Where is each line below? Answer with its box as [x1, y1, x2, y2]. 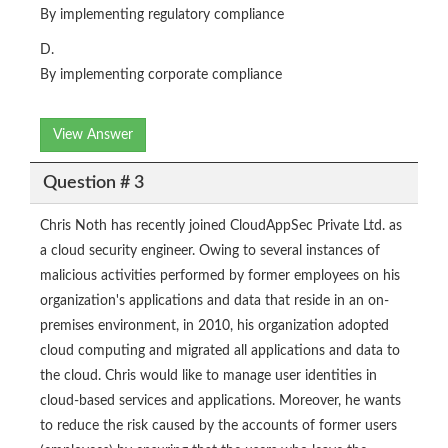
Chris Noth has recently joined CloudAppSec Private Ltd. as [40, 219, 402, 234]
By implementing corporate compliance [40, 68, 282, 83]
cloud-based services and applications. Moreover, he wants [40, 394, 401, 409]
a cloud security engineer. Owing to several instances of [40, 244, 380, 259]
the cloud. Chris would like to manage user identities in [40, 369, 377, 384]
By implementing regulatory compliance [40, 8, 284, 23]
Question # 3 [42, 173, 144, 192]
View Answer [53, 128, 133, 143]
